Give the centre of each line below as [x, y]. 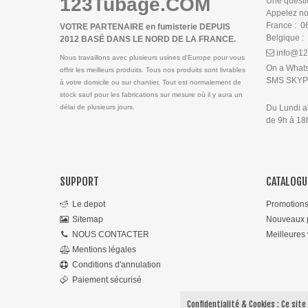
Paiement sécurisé [107, 280]
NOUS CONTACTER [111, 234]
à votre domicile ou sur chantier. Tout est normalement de [151, 82]
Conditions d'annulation [117, 265]
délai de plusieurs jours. [97, 107]
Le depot [89, 204]
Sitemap [88, 219]
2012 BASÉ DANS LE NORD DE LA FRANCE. [148, 39]
